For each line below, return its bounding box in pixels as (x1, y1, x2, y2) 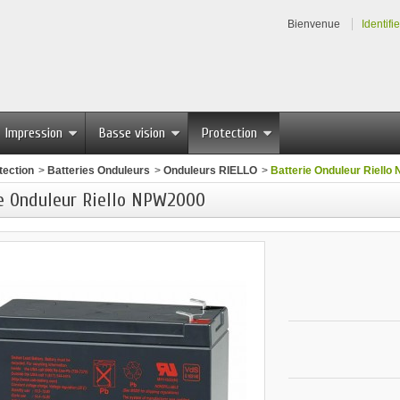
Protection (202, 125, 257, 141)
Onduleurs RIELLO (162, 164, 257, 177)
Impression (5, 125, 62, 141)
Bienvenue (287, 18, 340, 30)
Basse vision (99, 125, 165, 141)
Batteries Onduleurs (46, 164, 150, 177)
